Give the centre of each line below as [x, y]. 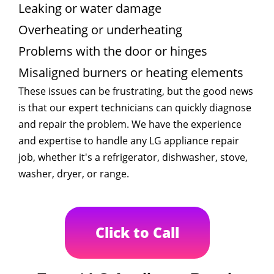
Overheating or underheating [100, 29]
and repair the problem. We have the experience [130, 124]
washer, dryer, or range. [74, 173]
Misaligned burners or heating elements [131, 72]
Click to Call [137, 232]
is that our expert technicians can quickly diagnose [135, 107]
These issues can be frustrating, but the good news [136, 91]
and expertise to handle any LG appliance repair [129, 140]
